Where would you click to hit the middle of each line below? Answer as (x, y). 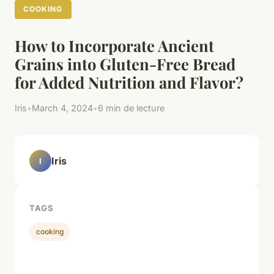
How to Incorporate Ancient (114, 46)
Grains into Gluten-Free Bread (125, 64)
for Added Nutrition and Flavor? (129, 82)
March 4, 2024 (62, 108)
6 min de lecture (131, 108)
